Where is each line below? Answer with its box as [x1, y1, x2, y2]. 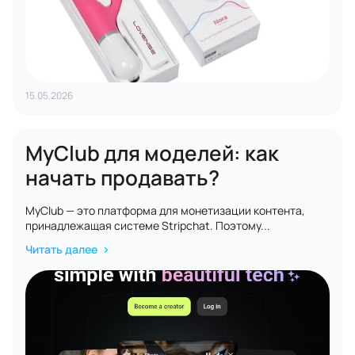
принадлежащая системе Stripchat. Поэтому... [25, 218, 270, 233]
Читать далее [25, 242, 100, 257]
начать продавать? [25, 163, 219, 192]
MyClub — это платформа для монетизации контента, [25, 203, 305, 218]
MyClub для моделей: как [25, 139, 279, 167]
